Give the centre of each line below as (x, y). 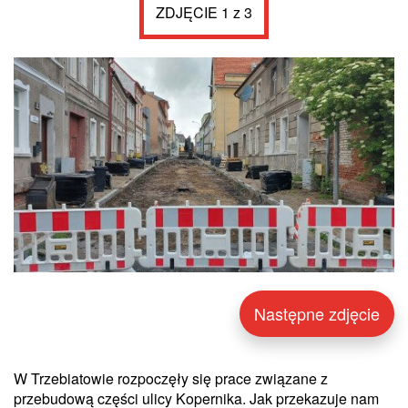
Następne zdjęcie (317, 314)
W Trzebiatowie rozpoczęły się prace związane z (171, 379)
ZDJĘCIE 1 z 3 (204, 13)
